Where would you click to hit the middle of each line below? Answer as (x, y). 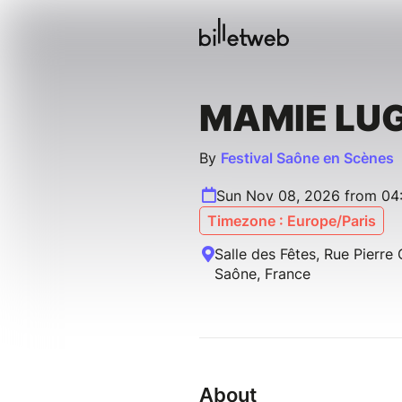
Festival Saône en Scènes (307, 158)
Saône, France (262, 274)
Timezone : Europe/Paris (292, 221)
